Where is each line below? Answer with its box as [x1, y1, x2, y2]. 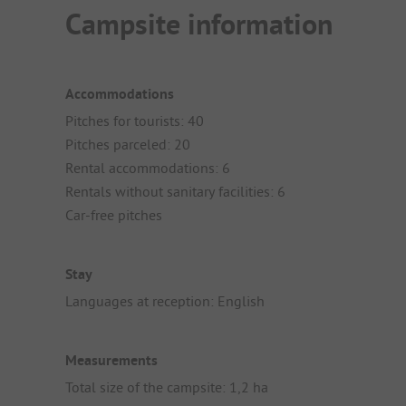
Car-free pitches [65, 205, 162, 224]
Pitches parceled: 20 [65, 134, 190, 153]
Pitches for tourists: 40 [65, 111, 204, 130]
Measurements [65, 351, 158, 371]
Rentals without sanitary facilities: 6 [65, 181, 285, 200]
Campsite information [65, 5, 333, 43]
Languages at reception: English [65, 292, 265, 311]
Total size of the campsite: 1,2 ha [65, 378, 268, 397]
